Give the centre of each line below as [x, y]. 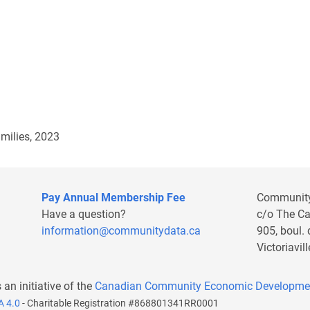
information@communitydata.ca [121, 231]
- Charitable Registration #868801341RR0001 [120, 303]
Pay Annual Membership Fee [113, 198]
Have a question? [84, 214]
